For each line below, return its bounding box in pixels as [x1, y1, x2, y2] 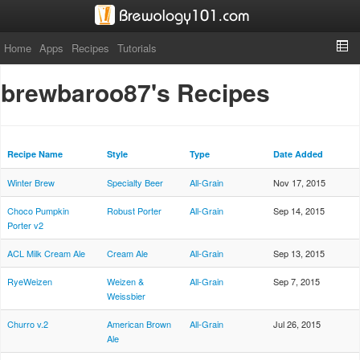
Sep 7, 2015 [273, 275, 320, 288]
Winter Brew [7, 176, 55, 189]
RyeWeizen [7, 275, 52, 288]
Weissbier [107, 289, 145, 302]
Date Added [273, 148, 323, 160]
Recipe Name [7, 148, 63, 160]
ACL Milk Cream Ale [7, 247, 85, 260]
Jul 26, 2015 [273, 317, 321, 330]
